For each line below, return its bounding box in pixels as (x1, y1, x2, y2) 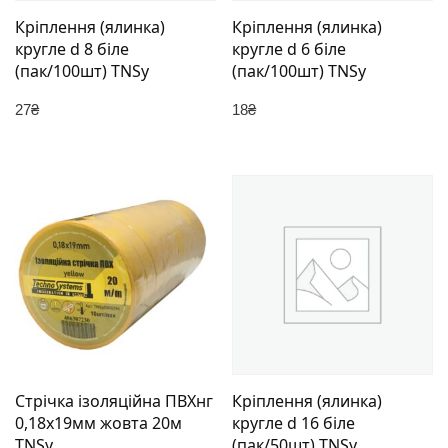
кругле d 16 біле (232, 412, 356, 435)
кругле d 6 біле (232, 38, 347, 61)
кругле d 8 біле (15, 38, 129, 61)
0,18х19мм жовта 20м (15, 412, 182, 435)
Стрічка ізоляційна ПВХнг (15, 390, 213, 413)
